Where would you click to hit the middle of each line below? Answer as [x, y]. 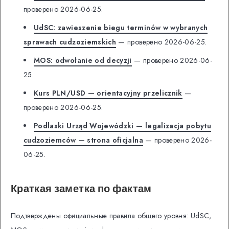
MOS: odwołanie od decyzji [83, 61]
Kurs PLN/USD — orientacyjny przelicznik [108, 93]
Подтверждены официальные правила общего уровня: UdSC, [111, 216]
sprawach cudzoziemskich [70, 42]
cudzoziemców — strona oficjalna [83, 140]
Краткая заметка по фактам [81, 188]
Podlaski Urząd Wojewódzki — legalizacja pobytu [123, 126]
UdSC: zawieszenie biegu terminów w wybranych [121, 28]
